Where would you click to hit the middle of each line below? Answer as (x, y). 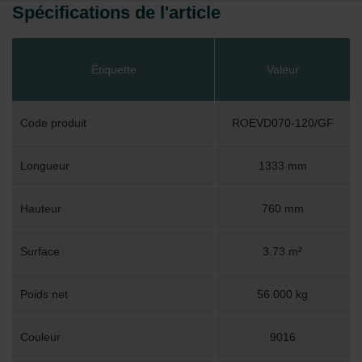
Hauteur (41, 209)
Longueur (45, 166)
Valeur (282, 70)
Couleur (40, 337)
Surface (40, 252)
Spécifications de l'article (116, 12)
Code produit (53, 123)
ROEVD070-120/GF (282, 123)
